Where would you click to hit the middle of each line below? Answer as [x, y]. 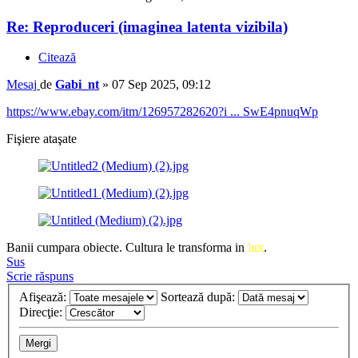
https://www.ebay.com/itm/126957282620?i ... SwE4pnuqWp [162, 112]
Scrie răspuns [40, 276]
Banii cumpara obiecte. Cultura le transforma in [127, 248]
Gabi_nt [77, 85]
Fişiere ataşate [42, 139]
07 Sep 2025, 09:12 [161, 85]
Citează [57, 58]
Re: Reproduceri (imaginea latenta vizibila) [147, 26]
